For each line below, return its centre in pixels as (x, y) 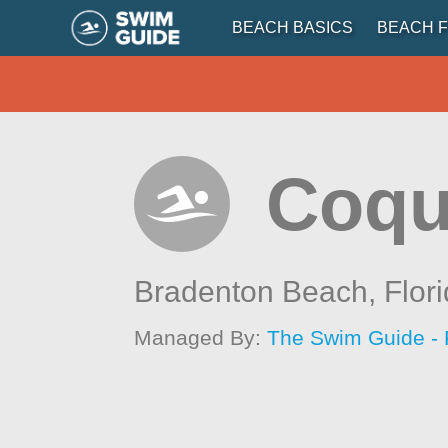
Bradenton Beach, (259, 291)
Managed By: (201, 337)
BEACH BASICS (292, 27)
